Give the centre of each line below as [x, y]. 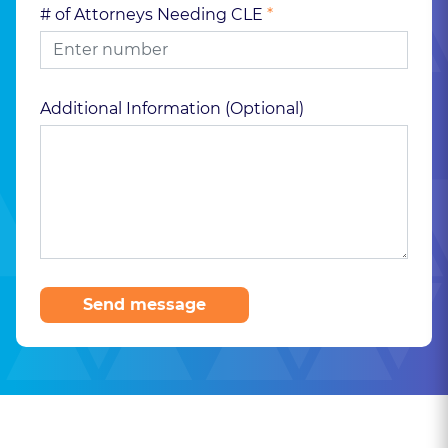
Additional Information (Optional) [172, 108]
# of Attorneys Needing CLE [153, 14]
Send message [144, 304]
